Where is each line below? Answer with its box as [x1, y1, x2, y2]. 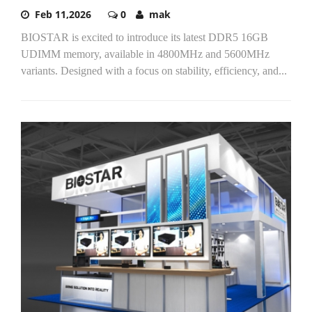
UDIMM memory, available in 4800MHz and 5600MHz [21, 48, 270, 61]
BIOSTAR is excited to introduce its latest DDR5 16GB [21, 31, 268, 44]
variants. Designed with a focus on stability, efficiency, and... [21, 65, 287, 77]
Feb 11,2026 [35, 8, 91, 22]
